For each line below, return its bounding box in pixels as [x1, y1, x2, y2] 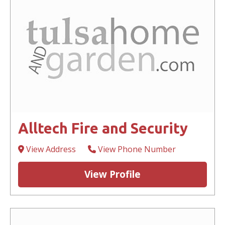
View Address [24, 144, 76, 155]
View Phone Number [96, 144, 176, 155]
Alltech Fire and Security [18, 120, 188, 137]
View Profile [84, 168, 141, 181]
